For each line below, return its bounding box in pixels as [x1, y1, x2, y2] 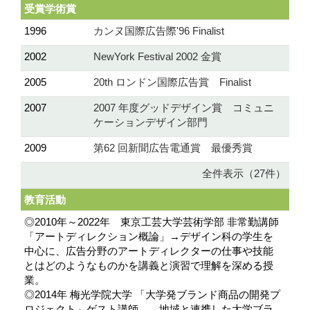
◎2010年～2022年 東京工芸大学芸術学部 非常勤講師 [24, 216, 279, 228]
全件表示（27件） [202, 167, 286, 180]
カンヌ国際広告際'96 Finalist [93, 25, 224, 37]
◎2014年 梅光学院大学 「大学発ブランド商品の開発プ [24, 289, 280, 301]
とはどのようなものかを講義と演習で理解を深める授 [24, 259, 273, 272]
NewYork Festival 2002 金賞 [93, 51, 221, 63]
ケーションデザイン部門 [93, 116, 208, 129]
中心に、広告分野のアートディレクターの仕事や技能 [24, 245, 273, 257]
